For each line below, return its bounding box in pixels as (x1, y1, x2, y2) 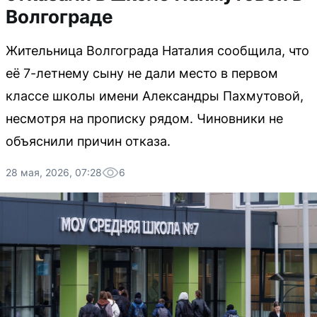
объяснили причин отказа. (6, 134, 171, 149)
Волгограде (6, 6, 113, 28)
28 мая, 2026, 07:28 (6, 166, 102, 178)
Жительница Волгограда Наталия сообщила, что (6, 43, 309, 58)
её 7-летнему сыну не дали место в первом (6, 66, 278, 81)
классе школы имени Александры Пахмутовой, (6, 88, 304, 103)
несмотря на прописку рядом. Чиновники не (6, 111, 283, 126)
